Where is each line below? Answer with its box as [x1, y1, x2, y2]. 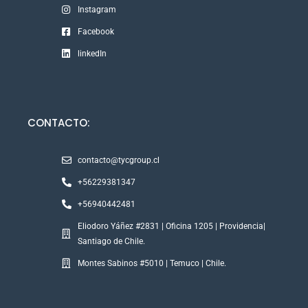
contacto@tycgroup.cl [77, 155, 159, 166]
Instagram [77, 5, 116, 15]
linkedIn [77, 49, 107, 59]
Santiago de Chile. [77, 236, 145, 247]
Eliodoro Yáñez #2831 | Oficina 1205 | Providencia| [77, 221, 265, 232]
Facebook [77, 27, 114, 37]
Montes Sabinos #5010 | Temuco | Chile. [77, 258, 226, 269]
